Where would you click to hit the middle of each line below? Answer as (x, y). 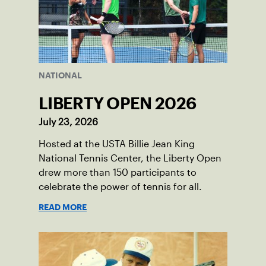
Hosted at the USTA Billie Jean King (117, 144)
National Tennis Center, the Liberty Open (130, 158)
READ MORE (63, 207)
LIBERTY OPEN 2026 (118, 103)
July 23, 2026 (68, 122)
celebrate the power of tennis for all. (120, 186)
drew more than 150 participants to (118, 172)
